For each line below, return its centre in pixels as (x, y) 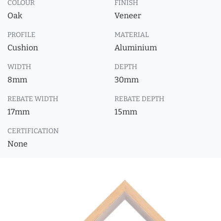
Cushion (23, 48)
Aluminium (136, 48)
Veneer (128, 16)
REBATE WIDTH (33, 99)
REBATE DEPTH (139, 99)
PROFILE (21, 35)
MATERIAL (132, 35)
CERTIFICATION (33, 131)
